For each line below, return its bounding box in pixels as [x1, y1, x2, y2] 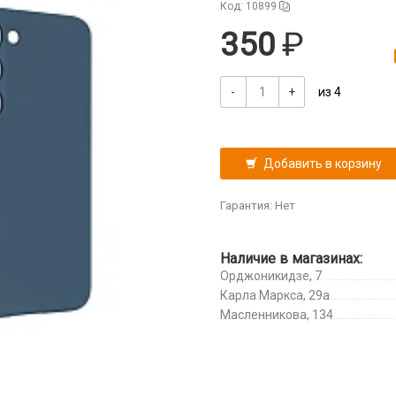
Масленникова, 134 [219, 308, 333, 322]
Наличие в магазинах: [219, 250, 362, 267]
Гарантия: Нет [219, 199, 295, 212]
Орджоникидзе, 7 [219, 269, 322, 283]
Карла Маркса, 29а [219, 288, 330, 302]
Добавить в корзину [263, 156, 382, 171]
